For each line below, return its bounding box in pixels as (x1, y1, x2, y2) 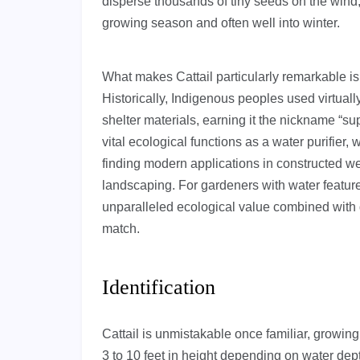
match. (102, 222, 140, 236)
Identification (102, 276, 215, 300)
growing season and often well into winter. (102, 16, 340, 31)
